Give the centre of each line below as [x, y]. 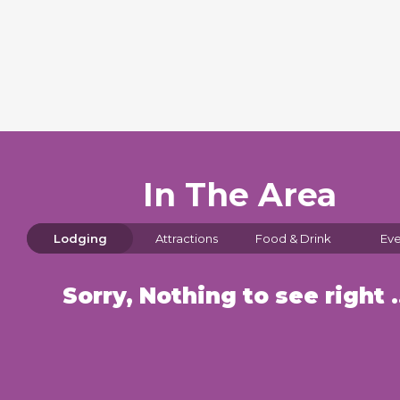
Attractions [187, 238]
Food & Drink [294, 238]
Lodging [80, 238]
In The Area [240, 195]
